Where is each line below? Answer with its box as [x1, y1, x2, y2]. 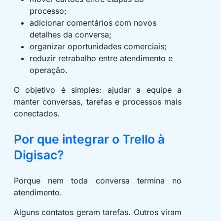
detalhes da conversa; [30, 30, 111, 40]
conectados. [14, 109, 60, 119]
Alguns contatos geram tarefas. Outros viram [14, 207, 182, 218]
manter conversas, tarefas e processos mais [14, 97, 182, 107]
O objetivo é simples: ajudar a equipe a [14, 85, 182, 95]
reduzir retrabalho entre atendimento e [30, 53, 173, 64]
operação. [30, 65, 68, 75]
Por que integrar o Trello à [14, 132, 165, 147]
